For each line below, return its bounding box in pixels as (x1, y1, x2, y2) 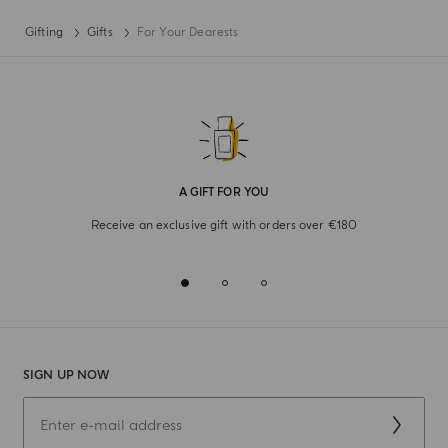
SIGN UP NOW (22, 368, 110, 384)
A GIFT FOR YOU (178, 186, 270, 200)
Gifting (24, 25, 64, 41)
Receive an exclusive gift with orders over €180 (90, 218, 358, 234)
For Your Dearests (136, 25, 239, 41)
